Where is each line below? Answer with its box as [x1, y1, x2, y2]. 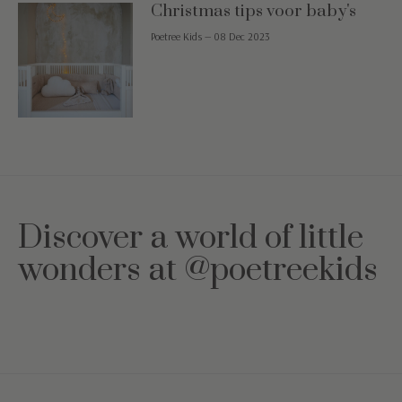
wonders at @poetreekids [18, 250, 378, 292]
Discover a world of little [18, 218, 363, 259]
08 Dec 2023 [214, 30, 270, 44]
